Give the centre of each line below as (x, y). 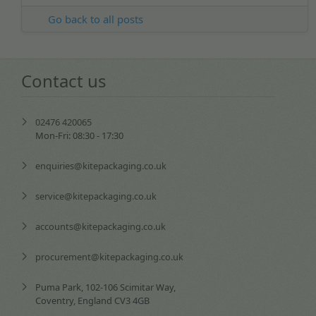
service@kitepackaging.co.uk (96, 196)
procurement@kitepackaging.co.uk (109, 257)
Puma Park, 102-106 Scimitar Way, (105, 287)
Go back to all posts (94, 19)
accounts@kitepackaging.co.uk (100, 227)
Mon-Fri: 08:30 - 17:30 (79, 136)
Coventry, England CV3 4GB (92, 301)
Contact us (63, 80)
